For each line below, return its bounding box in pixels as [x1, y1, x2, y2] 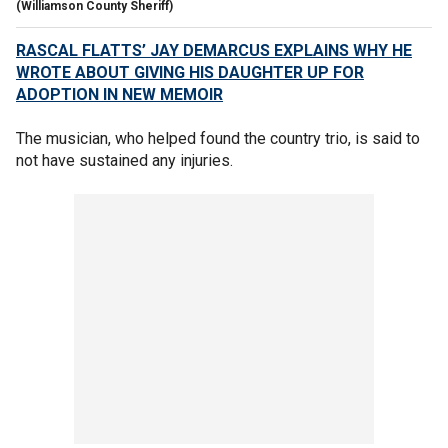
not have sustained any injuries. [16, 150, 233, 170]
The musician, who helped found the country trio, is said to [16, 128, 420, 148]
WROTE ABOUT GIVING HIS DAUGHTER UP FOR [16, 62, 364, 82]
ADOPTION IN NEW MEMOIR [16, 84, 223, 104]
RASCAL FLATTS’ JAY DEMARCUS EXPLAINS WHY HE [16, 40, 412, 60]
